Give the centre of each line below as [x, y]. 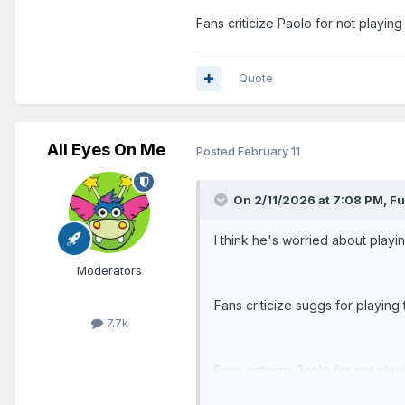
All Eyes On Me [106, 150]
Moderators [109, 271]
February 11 [269, 151]
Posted [217, 151]
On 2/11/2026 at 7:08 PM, [311, 200]
